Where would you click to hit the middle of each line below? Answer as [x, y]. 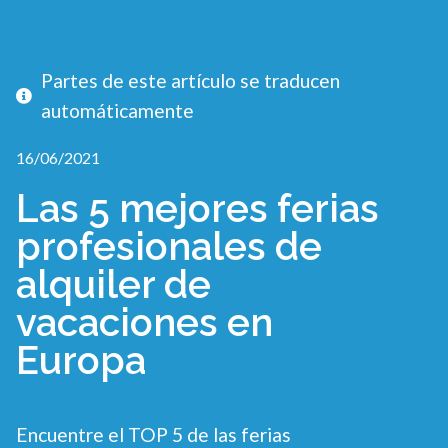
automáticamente [117, 110]
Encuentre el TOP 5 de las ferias [153, 434]
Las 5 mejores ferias [197, 208]
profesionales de [169, 246]
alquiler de [113, 284]
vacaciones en [144, 322]
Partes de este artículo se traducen [190, 80]
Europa [81, 360]
